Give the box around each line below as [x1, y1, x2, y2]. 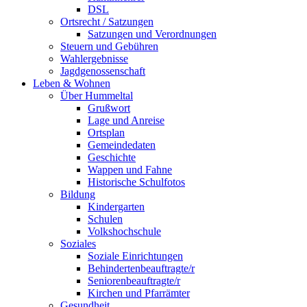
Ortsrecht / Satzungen [60, 16, 153, 28]
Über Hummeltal [60, 90, 133, 102]
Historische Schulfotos [88, 176, 185, 188]
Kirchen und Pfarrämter [88, 287, 190, 299]
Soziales [60, 238, 96, 250]
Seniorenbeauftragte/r [88, 275, 180, 287]
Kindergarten [88, 201, 145, 213]
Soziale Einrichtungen [88, 250, 183, 262]
